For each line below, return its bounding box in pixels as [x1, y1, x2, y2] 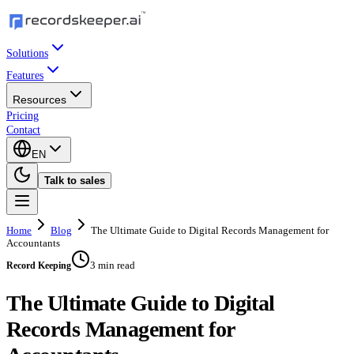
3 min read [90, 259, 135, 271]
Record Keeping [6, 260, 71, 271]
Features [6, 70, 43, 81]
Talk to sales [44, 175, 105, 186]
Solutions [6, 47, 48, 59]
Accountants [6, 237, 60, 249]
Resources [13, 93, 66, 106]
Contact [6, 124, 40, 136]
